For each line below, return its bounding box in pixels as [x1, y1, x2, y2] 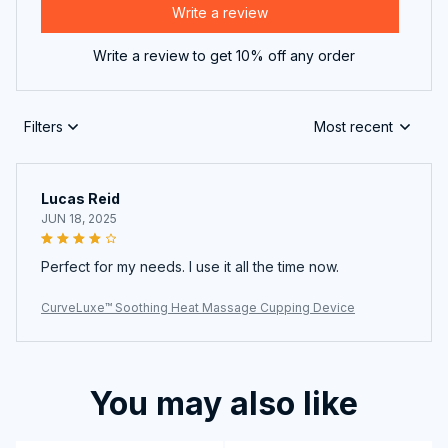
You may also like [90, 383, 358, 423]
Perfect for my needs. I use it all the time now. [41, 257, 339, 275]
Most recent [314, 118, 393, 136]
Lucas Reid [41, 189, 120, 207]
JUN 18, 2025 [41, 210, 117, 226]
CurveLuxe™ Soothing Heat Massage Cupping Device [41, 299, 355, 315]
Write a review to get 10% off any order [93, 46, 355, 64]
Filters [24, 118, 63, 136]
